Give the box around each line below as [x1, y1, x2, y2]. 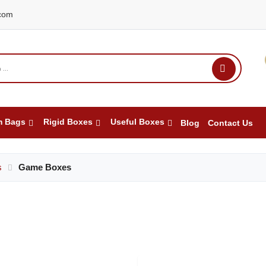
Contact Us [207, 118, 253, 128]
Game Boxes [18, 162, 71, 172]
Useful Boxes [110, 117, 164, 126]
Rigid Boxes [43, 117, 93, 126]
